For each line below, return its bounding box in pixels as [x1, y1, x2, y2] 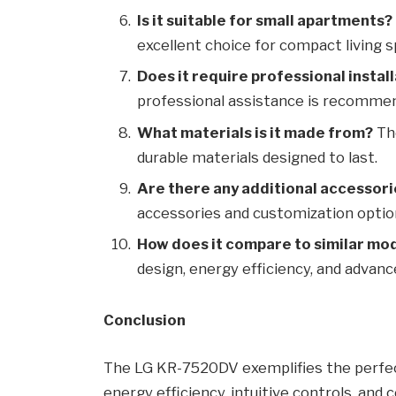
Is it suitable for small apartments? [137, 11, 393, 30]
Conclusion [103, 311, 187, 330]
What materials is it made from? [137, 123, 374, 141]
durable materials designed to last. [137, 148, 378, 166]
